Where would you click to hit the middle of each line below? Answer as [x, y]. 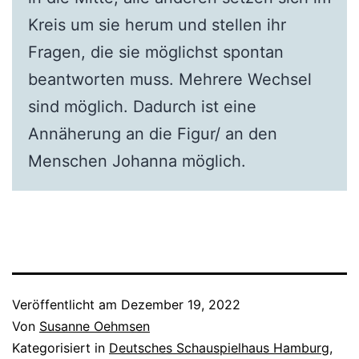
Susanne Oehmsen [95, 326]
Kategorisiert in [61, 348]
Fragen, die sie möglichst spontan [155, 52]
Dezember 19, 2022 [181, 305]
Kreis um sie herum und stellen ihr [157, 25]
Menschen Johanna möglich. [137, 161]
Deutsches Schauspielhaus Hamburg [219, 348]
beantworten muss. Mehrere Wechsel [169, 80]
